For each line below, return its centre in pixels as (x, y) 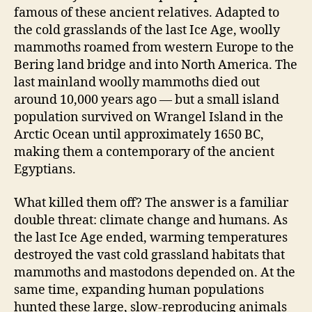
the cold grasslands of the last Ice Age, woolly (147, 31)
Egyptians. (45, 170)
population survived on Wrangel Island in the (149, 118)
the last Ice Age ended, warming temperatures (151, 237)
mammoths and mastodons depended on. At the (155, 272)
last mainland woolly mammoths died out (137, 83)
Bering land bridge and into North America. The (156, 65)
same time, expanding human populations (139, 290)
